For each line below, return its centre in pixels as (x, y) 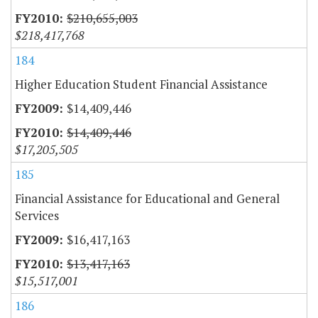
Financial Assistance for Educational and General (147, 199)
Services (37, 216)
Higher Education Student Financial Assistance (141, 84)
